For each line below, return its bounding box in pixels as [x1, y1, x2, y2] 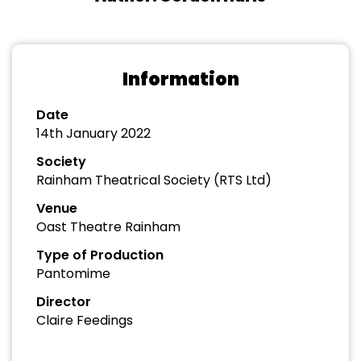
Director [36, 293, 91, 311]
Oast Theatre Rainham [36, 218, 180, 236]
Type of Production [36, 246, 164, 264]
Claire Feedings [36, 311, 133, 330]
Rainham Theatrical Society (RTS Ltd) [36, 171, 272, 189]
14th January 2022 [36, 124, 151, 143]
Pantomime [36, 264, 110, 283]
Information [122, 67, 239, 92]
